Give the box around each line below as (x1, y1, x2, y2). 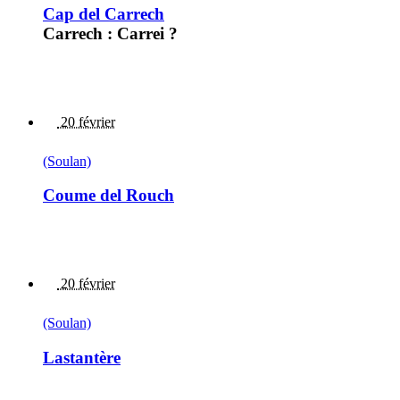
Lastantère (43, 347, 121, 367)
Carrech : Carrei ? (43, 23, 178, 43)
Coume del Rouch (43, 186, 174, 205)
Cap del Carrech (43, 4, 164, 23)
